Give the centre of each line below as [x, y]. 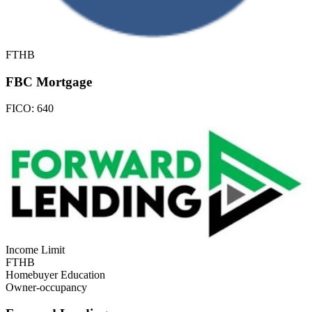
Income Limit [35, 249]
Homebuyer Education [55, 274]
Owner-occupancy [46, 287]
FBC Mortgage [49, 81]
